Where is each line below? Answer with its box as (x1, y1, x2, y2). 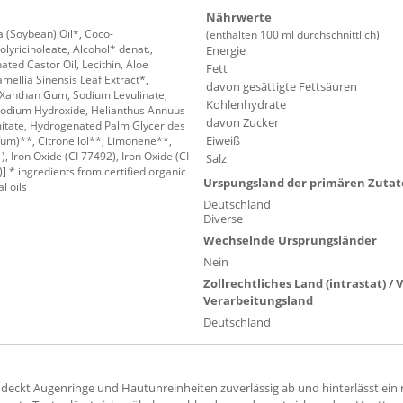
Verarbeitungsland (203, 291, 313, 309)
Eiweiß (206, 132, 240, 149)
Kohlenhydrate (206, 96, 286, 113)
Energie (206, 42, 246, 59)
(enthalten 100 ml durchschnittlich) (206, 27, 380, 43)
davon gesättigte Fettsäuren (206, 78, 357, 95)
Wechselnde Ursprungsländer (203, 231, 377, 248)
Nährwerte (206, 9, 272, 26)
